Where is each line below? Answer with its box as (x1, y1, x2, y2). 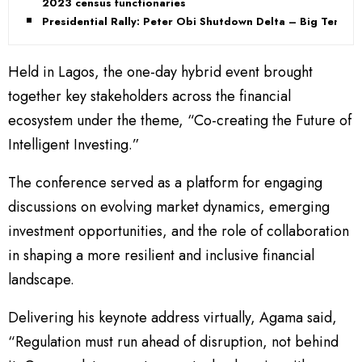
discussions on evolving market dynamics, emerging (8, 196, 330, 218)
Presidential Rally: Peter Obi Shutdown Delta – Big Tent (42, 14, 345, 30)
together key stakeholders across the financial (8, 86, 291, 107)
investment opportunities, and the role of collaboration (8, 221, 349, 242)
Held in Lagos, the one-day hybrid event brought (8, 61, 313, 83)
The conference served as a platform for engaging (8, 172, 322, 194)
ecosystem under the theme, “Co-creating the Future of (8, 110, 351, 132)
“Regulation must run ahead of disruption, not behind (8, 331, 339, 353)
